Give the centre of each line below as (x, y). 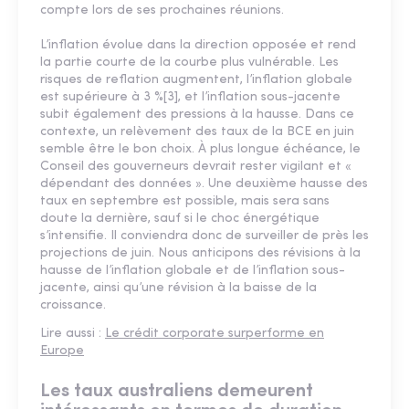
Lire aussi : (73, 334)
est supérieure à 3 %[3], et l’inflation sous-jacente (190, 98)
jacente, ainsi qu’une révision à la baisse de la (178, 288)
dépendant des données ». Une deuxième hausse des (204, 184)
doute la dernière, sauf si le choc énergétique (180, 219)
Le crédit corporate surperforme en (215, 334)
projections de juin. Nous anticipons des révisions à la (200, 254)
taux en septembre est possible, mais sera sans (185, 202)
